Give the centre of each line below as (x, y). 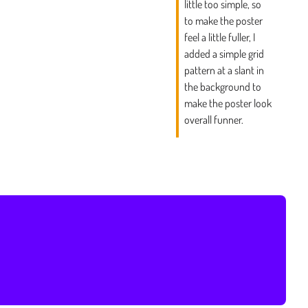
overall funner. (214, 119)
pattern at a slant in (224, 70)
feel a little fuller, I (220, 37)
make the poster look (228, 103)
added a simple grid (224, 53)
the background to (223, 86)
